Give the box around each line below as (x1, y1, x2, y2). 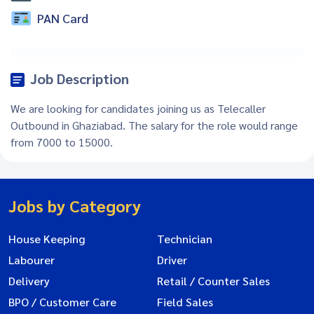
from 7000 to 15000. (11, 134, 113, 149)
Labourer (8, 252, 55, 267)
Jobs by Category (8, 193, 141, 217)
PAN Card (37, 10, 88, 27)
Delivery (8, 273, 50, 288)
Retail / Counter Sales (157, 273, 270, 288)
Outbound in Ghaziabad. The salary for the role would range (11, 117, 298, 132)
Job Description (30, 69, 129, 88)
